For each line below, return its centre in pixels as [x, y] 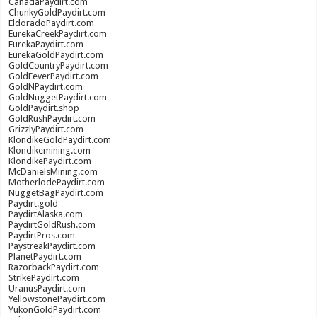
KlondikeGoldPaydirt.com [60, 140]
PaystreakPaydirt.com [52, 246]
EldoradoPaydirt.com [52, 23]
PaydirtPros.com [42, 235]
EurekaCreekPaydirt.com [58, 34]
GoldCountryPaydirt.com [59, 65]
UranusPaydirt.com [47, 288]
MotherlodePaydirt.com [57, 182]
